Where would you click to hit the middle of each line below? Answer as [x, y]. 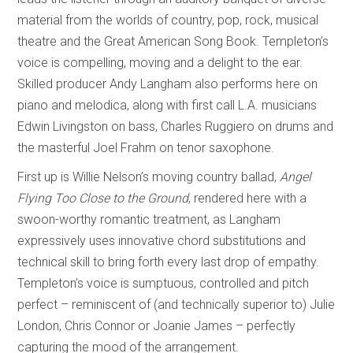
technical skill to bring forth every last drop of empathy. [169, 262]
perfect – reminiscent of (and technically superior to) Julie [176, 305]
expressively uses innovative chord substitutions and [162, 241]
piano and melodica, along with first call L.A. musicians [167, 106]
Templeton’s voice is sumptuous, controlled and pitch [163, 284]
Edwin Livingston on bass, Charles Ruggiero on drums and [176, 127]
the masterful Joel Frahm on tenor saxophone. [149, 148]
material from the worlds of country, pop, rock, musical [168, 20]
